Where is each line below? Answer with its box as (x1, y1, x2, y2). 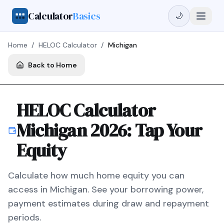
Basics (73, 8, 100, 23)
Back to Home (28, 60, 77, 69)
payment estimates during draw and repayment (8, 197, 209, 209)
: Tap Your (126, 118, 202, 142)
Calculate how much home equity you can (8, 169, 184, 181)
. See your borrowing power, (87, 183, 203, 195)
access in (8, 183, 50, 195)
